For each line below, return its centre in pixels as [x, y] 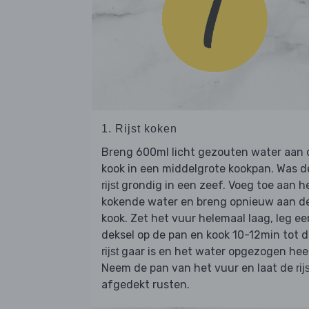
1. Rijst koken [139, 129]
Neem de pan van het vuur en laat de [199, 268]
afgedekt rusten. [146, 285]
